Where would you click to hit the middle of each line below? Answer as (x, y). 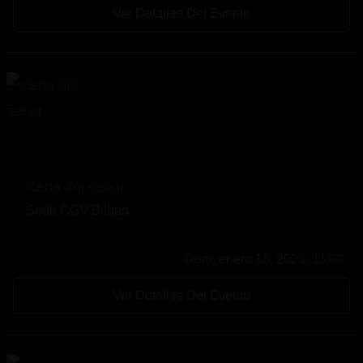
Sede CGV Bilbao (77, 210)
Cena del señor (75, 187)
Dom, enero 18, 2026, (248, 258)
